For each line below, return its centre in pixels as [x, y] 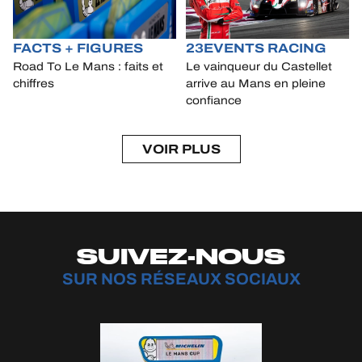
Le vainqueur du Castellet [259, 67]
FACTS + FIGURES [78, 48]
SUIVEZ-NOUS [181, 256]
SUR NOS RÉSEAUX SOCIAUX [181, 279]
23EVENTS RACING [256, 48]
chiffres [34, 84]
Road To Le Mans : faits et [88, 67]
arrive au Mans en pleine [255, 84]
